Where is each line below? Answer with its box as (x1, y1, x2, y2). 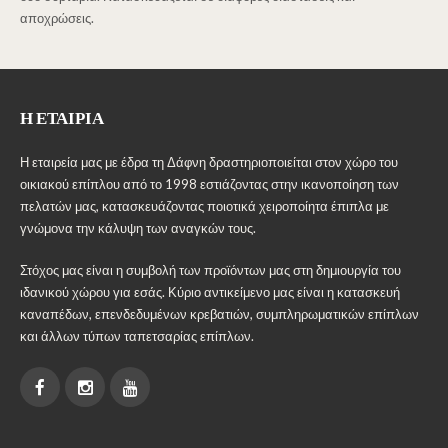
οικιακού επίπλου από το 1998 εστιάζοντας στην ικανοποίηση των (20, 176, 399, 193)
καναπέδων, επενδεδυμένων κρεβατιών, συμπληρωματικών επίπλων (20, 306, 419, 323)
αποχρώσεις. (20, 10, 94, 27)
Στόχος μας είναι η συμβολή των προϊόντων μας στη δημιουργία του (20, 262, 401, 279)
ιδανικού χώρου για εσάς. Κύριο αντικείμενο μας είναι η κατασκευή (20, 284, 400, 301)
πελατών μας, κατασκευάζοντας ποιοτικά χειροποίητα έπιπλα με (20, 198, 389, 215)
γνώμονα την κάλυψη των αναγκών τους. (20, 220, 256, 237)
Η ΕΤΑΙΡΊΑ (20, 107, 104, 129)
